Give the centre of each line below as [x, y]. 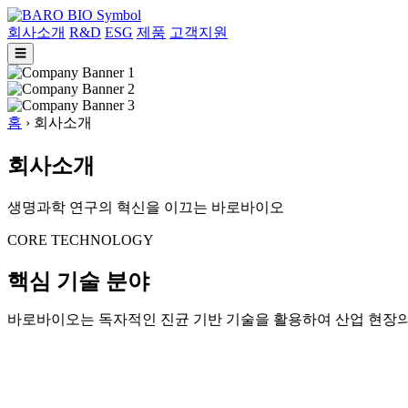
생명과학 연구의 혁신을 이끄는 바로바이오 [146, 207]
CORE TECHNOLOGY [81, 240]
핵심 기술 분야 [78, 281]
